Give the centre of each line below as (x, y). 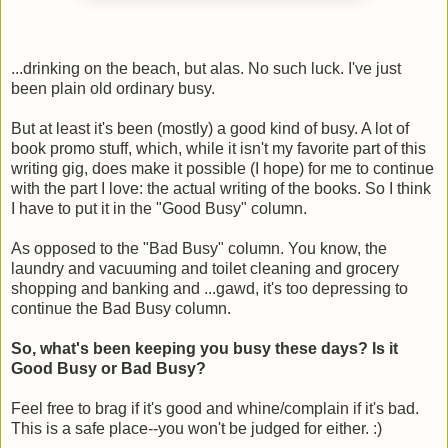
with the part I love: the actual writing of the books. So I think (221, 188)
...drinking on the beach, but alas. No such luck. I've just (206, 68)
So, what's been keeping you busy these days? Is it (204, 348)
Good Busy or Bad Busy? (110, 368)
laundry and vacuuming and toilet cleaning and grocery (205, 268)
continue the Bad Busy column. (121, 308)
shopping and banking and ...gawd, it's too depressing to (209, 288)
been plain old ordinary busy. (113, 88)
